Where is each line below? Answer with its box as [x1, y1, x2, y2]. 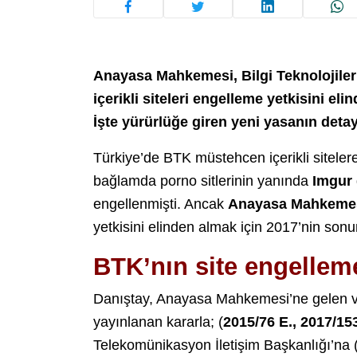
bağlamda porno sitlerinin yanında [93, 173, 312, 190]
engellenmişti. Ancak [93, 196, 228, 213]
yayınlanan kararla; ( [93, 314, 223, 331]
